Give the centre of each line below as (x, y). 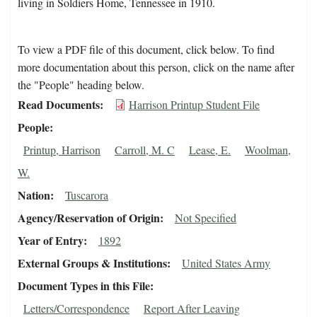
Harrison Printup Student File (194, 105)
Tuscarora (87, 195)
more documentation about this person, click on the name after (156, 67)
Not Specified (206, 218)
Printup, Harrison (62, 150)
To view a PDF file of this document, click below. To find (146, 50)
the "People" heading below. (81, 85)
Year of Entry (51, 241)
